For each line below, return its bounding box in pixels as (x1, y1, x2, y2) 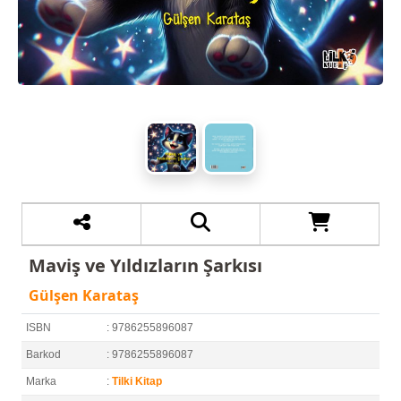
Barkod (26, 348, 61, 361)
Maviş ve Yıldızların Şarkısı (29, 253, 262, 277)
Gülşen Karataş (29, 286, 139, 305)
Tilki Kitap (112, 375, 162, 388)
